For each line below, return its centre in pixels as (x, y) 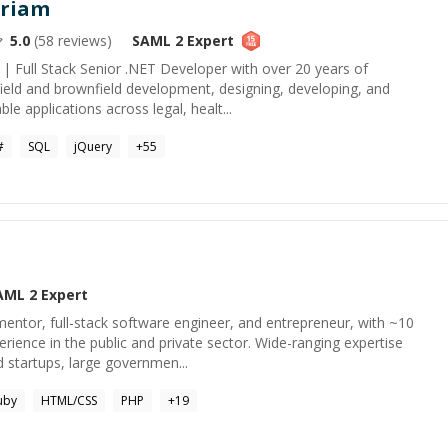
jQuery (93, 146)
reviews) (83, 40)
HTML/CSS (69, 400)
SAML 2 (157, 40)
